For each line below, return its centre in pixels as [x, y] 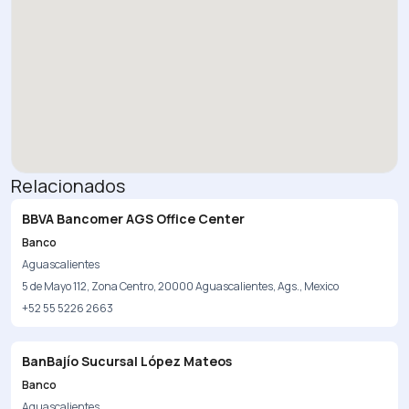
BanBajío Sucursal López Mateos [127, 361]
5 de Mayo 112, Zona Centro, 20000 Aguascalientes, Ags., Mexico [180, 286]
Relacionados [68, 186]
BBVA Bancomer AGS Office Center [133, 219]
